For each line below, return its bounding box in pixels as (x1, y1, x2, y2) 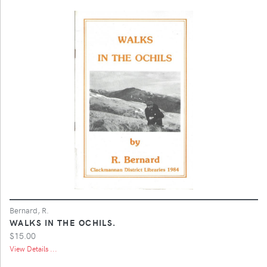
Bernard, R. (10, 204, 49, 215)
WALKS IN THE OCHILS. (10, 216, 116, 228)
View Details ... (10, 243, 57, 253)
